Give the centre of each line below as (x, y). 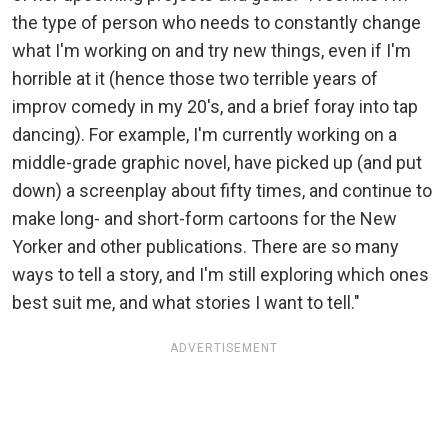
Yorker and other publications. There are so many (205, 247)
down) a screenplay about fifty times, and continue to (222, 191)
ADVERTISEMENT (224, 348)
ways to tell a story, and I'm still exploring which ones (220, 275)
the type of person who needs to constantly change (216, 23)
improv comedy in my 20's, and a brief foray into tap (215, 107)
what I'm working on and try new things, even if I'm (211, 51)
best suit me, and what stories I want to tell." (186, 303)
